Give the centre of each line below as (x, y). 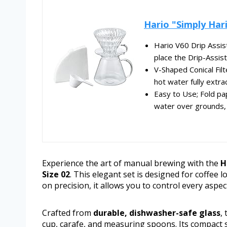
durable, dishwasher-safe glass (157, 213)
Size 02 (56, 175)
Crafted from (68, 213)
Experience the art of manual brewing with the (131, 163)
